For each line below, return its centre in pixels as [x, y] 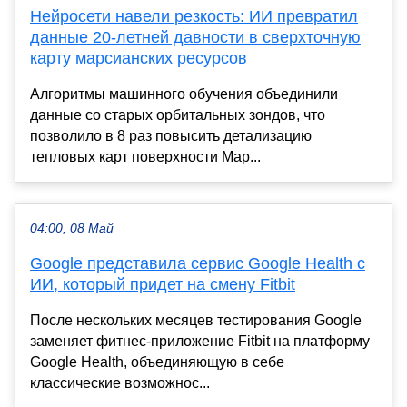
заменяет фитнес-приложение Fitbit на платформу [200, 342]
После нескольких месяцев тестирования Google [196, 321]
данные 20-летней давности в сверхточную [195, 38]
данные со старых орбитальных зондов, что [178, 115]
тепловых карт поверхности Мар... [145, 157]
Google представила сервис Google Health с [198, 264]
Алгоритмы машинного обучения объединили [184, 94]
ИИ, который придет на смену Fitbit [163, 285]
